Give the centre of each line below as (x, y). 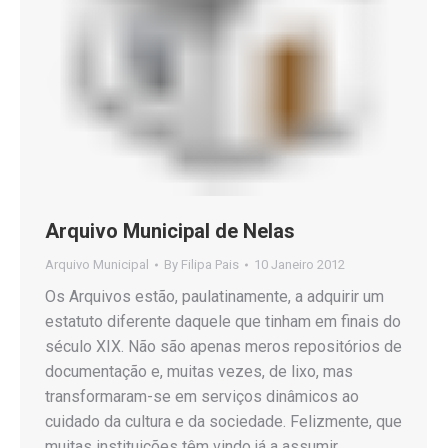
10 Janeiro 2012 (299, 264)
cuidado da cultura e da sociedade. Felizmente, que (223, 421)
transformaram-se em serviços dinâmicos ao (202, 396)
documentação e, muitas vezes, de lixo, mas (199, 371)
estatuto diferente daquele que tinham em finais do (223, 321)
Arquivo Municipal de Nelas (170, 231)
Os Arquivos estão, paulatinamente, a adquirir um (214, 296)
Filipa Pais (210, 264)
